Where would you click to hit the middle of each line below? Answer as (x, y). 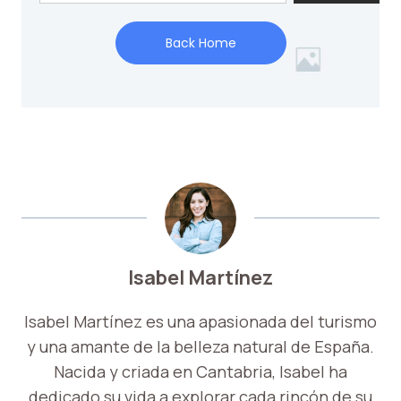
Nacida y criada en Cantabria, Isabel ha (200, 372)
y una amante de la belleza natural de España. (200, 347)
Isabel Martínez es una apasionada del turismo (200, 322)
